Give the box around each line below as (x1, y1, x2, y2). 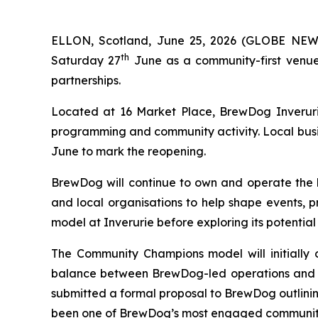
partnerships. (51, 73, 121, 88)
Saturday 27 (51, 53, 121, 68)
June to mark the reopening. (51, 144, 206, 159)
